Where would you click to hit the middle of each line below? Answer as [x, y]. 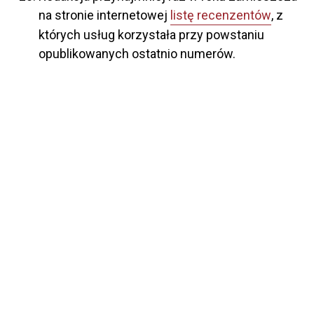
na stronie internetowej [104, 15]
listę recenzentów [221, 15]
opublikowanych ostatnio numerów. [137, 54]
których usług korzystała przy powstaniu [151, 35]
